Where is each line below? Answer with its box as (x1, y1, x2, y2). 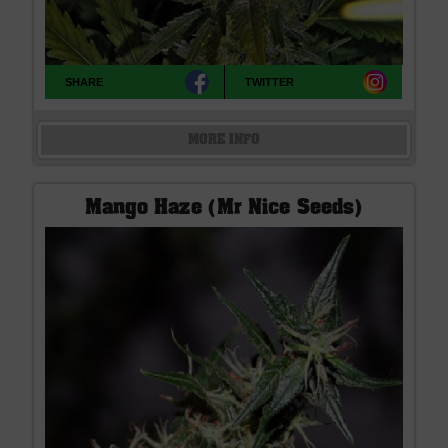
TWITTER (245, 75, 295, 88)
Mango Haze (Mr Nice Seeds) (84, 199, 364, 218)
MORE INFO (187, 134, 261, 147)
